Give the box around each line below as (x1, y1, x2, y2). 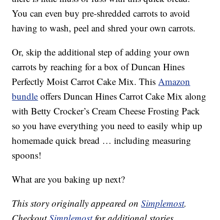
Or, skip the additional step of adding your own (12, 46, 190, 58)
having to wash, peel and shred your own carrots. (12, 22, 196, 34)
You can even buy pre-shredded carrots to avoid (12, 7, 191, 20)
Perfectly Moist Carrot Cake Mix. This (12, 75, 159, 88)
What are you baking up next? (12, 173, 125, 186)
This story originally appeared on (12, 197, 141, 210)
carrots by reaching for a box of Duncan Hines (12, 60, 185, 73)
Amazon (158, 75, 191, 88)
